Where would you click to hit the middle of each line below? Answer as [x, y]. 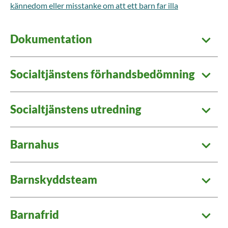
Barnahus [35, 144]
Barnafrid [35, 215]
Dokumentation [51, 39]
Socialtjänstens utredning [76, 109]
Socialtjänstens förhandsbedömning [103, 74]
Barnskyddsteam [54, 179]
